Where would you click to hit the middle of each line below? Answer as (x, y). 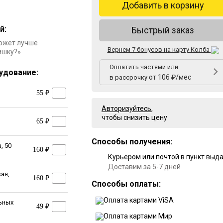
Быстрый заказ (163, 30)
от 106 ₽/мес (170, 77)
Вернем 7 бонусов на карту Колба (159, 50)
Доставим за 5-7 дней (144, 167)
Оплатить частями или (144, 67)
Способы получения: (132, 142)
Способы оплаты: (126, 184)
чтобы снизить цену (134, 117)
